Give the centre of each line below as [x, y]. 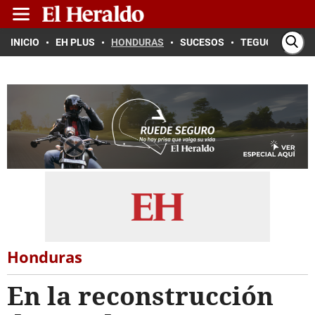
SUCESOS [202, 42]
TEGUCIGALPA [273, 42]
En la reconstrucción [140, 296]
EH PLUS [75, 42]
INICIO [25, 42]
